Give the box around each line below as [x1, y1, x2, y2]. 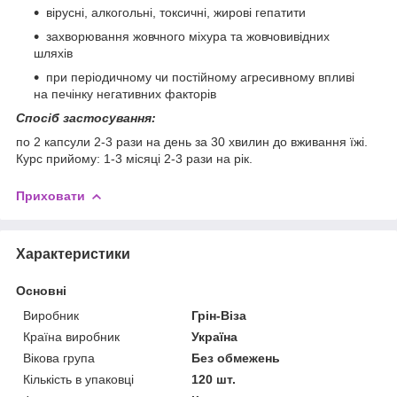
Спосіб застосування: [16, 110, 156, 125]
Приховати [16, 188, 85, 203]
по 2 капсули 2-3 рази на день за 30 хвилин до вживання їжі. [16, 134, 368, 149]
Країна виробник [23, 329, 120, 344]
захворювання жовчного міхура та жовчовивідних [46, 28, 330, 43]
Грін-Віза [191, 307, 247, 323]
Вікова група [23, 350, 95, 365]
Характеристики [16, 245, 130, 261]
